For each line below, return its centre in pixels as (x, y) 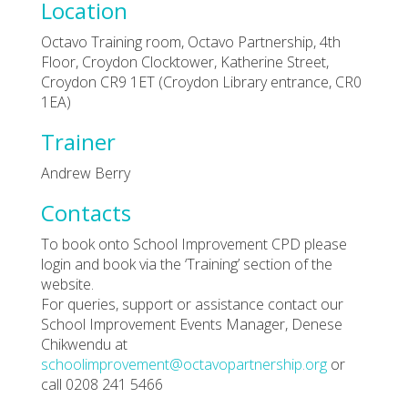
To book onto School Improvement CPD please (194, 244)
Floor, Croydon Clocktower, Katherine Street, (185, 61)
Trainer (78, 141)
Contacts (86, 212)
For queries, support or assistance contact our (192, 304)
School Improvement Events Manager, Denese (192, 324)
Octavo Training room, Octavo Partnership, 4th (191, 41)
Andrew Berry (86, 173)
